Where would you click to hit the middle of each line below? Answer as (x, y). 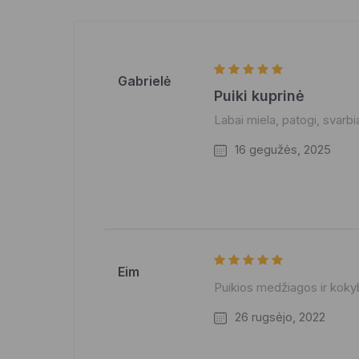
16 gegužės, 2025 (282, 149)
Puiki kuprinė (259, 96)
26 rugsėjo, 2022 (280, 317)
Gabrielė (144, 81)
